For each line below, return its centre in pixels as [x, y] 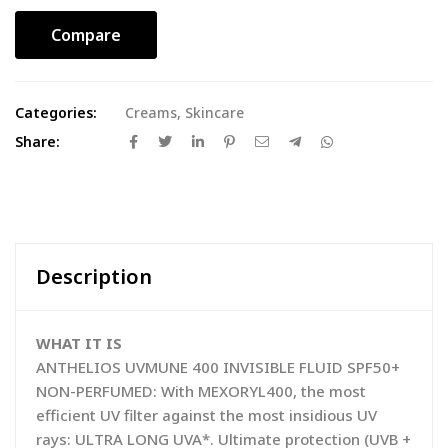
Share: [37, 141]
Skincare [214, 112]
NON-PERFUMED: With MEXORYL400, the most [201, 391]
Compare [86, 35]
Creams [151, 112]
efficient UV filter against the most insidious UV [206, 415]
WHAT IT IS [79, 343]
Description [94, 276]
